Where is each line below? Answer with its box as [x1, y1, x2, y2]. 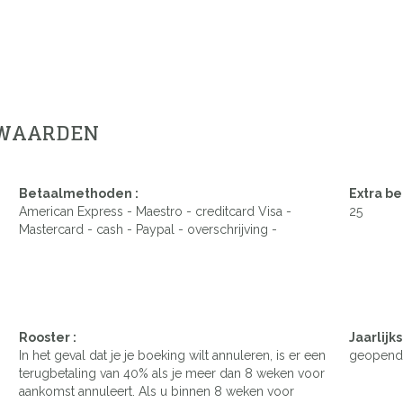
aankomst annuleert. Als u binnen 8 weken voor [19, 383, 294, 399]
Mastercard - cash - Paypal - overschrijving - [19, 221, 277, 237]
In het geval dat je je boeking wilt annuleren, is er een [19, 347, 326, 363]
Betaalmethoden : [19, 185, 139, 201]
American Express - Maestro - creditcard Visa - [19, 203, 291, 219]
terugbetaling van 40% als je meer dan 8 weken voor [19, 365, 325, 381]
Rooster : [19, 329, 76, 345]
